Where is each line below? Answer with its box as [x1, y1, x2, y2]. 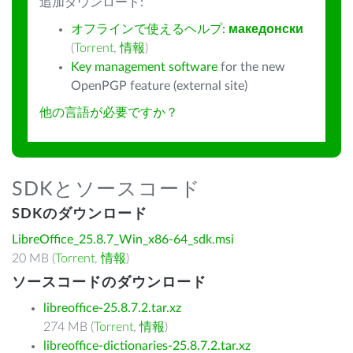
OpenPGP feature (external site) [71, 80, 247, 92]
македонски [229, 23, 303, 35]
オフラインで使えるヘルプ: [71, 23, 229, 35]
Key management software [71, 61, 217, 73]
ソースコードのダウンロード [12, 276, 206, 290]
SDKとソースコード [12, 180, 201, 199]
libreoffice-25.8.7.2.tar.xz [43, 302, 181, 314]
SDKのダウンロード [12, 207, 147, 221]
